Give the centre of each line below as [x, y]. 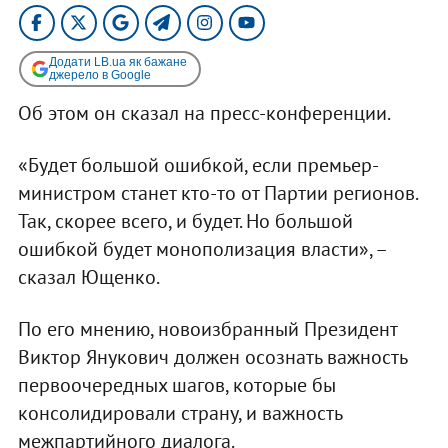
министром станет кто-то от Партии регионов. [217, 192]
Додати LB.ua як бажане [117, 61]
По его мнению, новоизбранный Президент [207, 328]
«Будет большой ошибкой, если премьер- [198, 164]
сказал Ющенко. [88, 276]
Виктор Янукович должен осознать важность [212, 356]
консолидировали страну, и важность [179, 412]
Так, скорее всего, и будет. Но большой [185, 220]
